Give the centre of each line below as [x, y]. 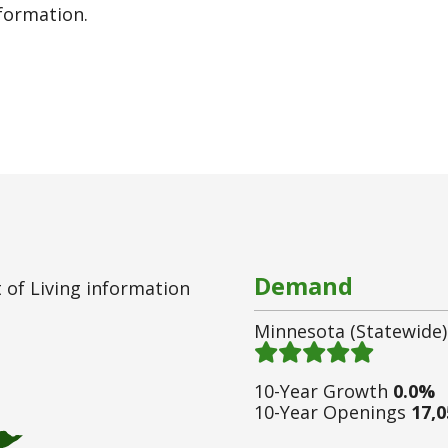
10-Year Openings [332, 411]
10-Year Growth [323, 390]
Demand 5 [299, 350]
